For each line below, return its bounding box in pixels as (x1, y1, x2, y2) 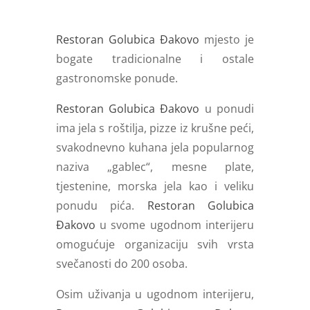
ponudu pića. (55, 197, 147, 213)
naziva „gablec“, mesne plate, (55, 158, 255, 174)
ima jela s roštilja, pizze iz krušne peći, (55, 120, 255, 136)
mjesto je (199, 31, 255, 47)
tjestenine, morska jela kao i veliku (55, 178, 255, 194)
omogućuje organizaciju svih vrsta (55, 236, 255, 252)
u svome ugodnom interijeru (95, 217, 255, 232)
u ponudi (199, 100, 255, 116)
